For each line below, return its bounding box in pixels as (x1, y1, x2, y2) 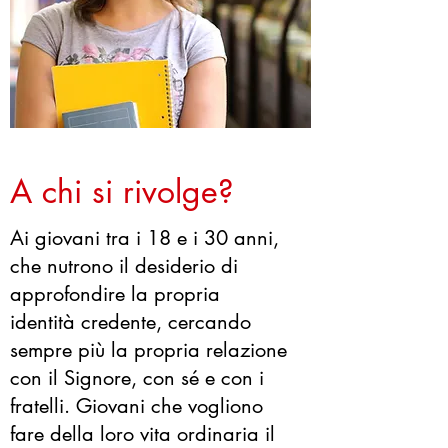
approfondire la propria (10, 281, 220, 307)
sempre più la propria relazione (10, 337, 287, 363)
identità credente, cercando (10, 309, 251, 335)
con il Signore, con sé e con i (10, 365, 264, 391)
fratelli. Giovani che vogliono (10, 393, 263, 419)
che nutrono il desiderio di (10, 253, 238, 279)
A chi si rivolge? (10, 171, 234, 212)
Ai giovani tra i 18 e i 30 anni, (10, 225, 279, 251)
